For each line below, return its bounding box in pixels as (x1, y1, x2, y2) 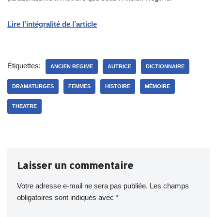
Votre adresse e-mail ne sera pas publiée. (17, 181, 148, 190)
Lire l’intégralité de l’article (7, 19, 97, 28)
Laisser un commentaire (17, 158, 134, 171)
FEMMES (68, 83, 91, 89)
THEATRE (12, 103, 37, 109)
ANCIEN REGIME (50, 63, 93, 69)
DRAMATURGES (12, 83, 54, 89)
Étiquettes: (7, 61, 41, 70)
